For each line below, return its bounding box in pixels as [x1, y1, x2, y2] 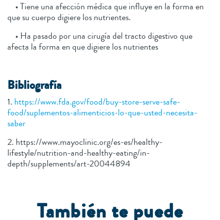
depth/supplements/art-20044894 [7, 157, 131, 170]
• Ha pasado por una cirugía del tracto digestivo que [7, 29, 192, 42]
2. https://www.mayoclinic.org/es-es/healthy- [7, 135, 163, 148]
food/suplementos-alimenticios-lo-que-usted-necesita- [7, 106, 197, 119]
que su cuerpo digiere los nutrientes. [7, 10, 131, 24]
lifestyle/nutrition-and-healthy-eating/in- [7, 146, 150, 159]
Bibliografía [7, 76, 61, 94]
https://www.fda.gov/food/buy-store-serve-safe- [14, 95, 180, 108]
